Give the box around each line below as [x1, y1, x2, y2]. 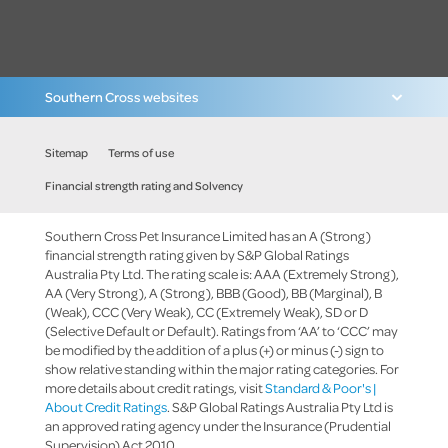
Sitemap [45, 145, 88, 160]
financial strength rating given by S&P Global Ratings [45, 246, 349, 263]
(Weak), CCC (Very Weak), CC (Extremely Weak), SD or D [45, 303, 368, 320]
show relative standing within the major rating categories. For [45, 360, 399, 377]
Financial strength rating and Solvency [45, 178, 243, 193]
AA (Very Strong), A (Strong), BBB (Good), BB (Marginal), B [45, 284, 382, 301]
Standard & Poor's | [265, 379, 376, 396]
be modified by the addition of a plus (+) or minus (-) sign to [45, 341, 384, 358]
